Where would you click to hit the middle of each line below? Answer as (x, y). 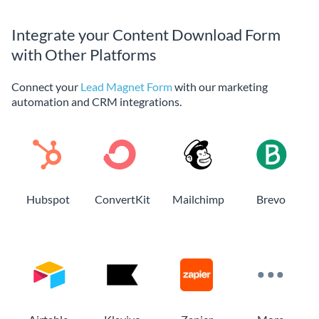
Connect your (46, 86)
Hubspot (48, 199)
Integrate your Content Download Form (146, 34)
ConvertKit (123, 199)
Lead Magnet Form (126, 86)
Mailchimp (198, 199)
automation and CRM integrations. (96, 101)
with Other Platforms (84, 54)
